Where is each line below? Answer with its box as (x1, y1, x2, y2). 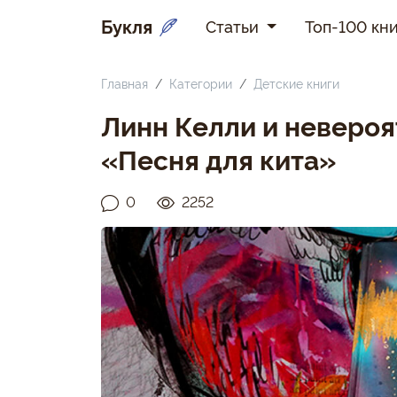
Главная (101, 74, 148, 91)
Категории (169, 74, 232, 91)
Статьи (206, 15, 263, 36)
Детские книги (253, 74, 339, 91)
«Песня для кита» (101, 140, 336, 176)
